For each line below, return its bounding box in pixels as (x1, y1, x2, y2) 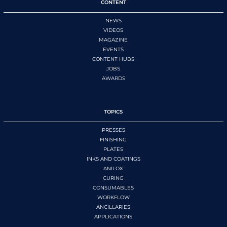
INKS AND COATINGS (86, 156, 140, 163)
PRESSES (101, 127, 125, 134)
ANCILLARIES (96, 204, 131, 211)
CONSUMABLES (93, 184, 134, 192)
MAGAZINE (99, 36, 128, 44)
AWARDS (101, 75, 125, 82)
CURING (103, 175, 124, 182)
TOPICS (104, 108, 123, 116)
